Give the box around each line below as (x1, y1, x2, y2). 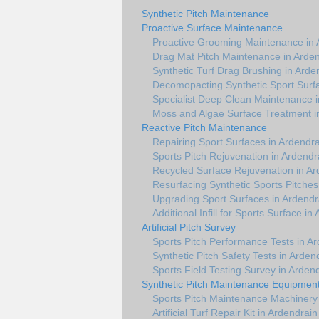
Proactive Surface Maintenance (142, 22, 283, 33)
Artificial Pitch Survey (142, 221, 236, 233)
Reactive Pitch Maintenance (142, 122, 267, 133)
